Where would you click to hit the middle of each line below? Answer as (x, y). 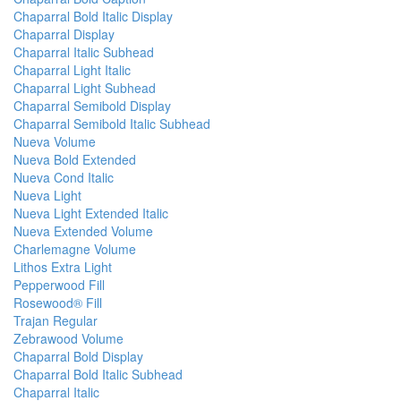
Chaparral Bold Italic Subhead (98, 375)
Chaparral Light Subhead (85, 88)
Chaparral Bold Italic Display (93, 17)
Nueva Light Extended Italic (91, 213)
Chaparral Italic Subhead (84, 52)
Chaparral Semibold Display (92, 106)
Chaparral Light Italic (72, 70)
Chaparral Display (64, 34)
